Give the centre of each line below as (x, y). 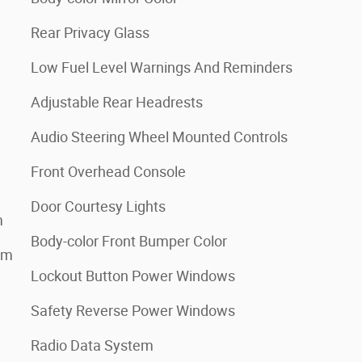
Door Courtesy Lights (98, 206)
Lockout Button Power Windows (133, 276)
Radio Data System (92, 345)
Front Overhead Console (108, 171)
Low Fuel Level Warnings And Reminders (162, 67)
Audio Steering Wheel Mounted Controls (159, 137)
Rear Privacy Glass (90, 32)
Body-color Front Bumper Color (129, 241)
